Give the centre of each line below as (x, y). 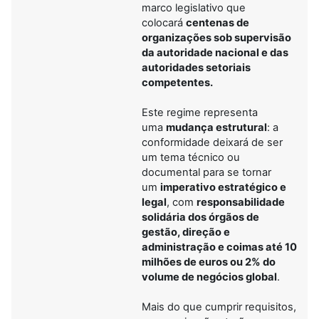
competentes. (177, 82)
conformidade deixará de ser (212, 142)
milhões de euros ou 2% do (209, 262)
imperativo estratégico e (223, 187)
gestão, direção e (186, 232)
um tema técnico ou (191, 157)
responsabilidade (241, 202)
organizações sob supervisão (216, 37)
